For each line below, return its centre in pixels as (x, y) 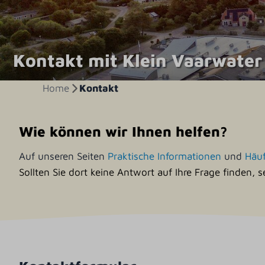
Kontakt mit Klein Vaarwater (138, 60)
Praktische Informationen (165, 156)
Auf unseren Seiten (64, 156)
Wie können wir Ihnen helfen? (123, 131)
